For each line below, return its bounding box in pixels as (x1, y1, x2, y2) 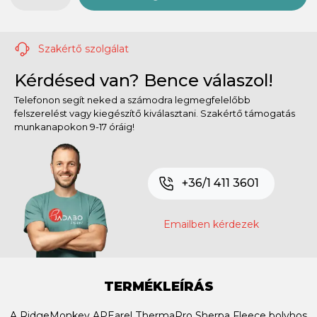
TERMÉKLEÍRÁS (103, 278, 214, 294)
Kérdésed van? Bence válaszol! (14, 69, 273, 91)
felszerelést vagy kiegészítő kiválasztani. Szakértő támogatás (14, 107, 295, 119)
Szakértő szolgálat (35, 42, 129, 55)
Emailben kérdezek (163, 217, 259, 231)
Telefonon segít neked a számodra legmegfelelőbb (14, 93, 250, 105)
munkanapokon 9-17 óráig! (14, 120, 134, 132)
